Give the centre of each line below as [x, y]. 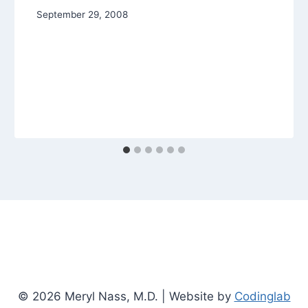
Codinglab [262, 296]
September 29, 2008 [82, 15]
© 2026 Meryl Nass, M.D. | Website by [126, 296]
